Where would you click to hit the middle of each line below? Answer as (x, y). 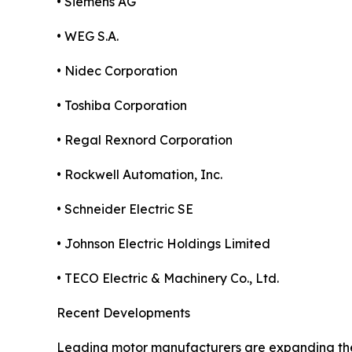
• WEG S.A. (88, 37)
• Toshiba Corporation (122, 106)
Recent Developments (123, 313)
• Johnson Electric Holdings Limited (163, 244)
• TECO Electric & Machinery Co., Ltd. (168, 279)
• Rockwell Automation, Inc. (139, 175)
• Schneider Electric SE (125, 209)
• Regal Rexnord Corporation (145, 140)
